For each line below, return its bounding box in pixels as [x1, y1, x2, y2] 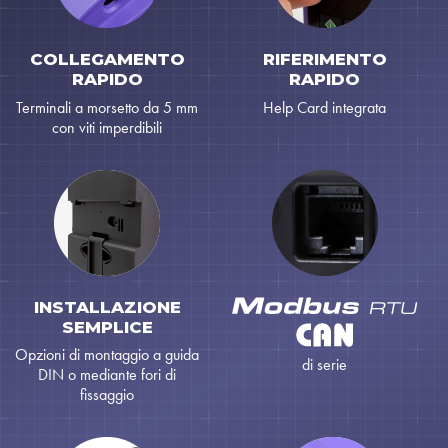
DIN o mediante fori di [38, 364, 177, 386]
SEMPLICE [61, 316, 153, 337]
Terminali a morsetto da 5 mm [16, 96, 199, 118]
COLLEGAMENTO [29, 49, 185, 70]
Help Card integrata [263, 96, 387, 118]
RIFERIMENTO [262, 49, 387, 70]
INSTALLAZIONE [33, 296, 181, 317]
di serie [302, 354, 348, 376]
